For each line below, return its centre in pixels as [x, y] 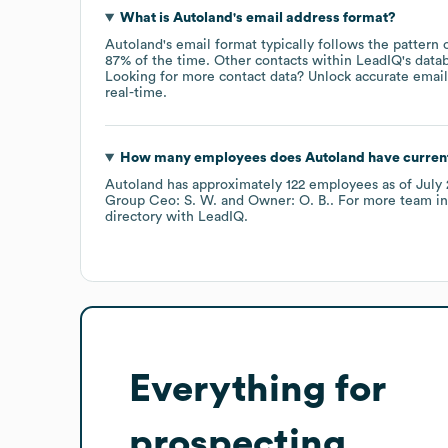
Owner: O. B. [289, 200]
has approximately [224, 184]
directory [133, 216]
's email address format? [314, 17]
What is [146, 17]
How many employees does [212, 157]
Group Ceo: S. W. [161, 200]
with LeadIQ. [205, 216]
